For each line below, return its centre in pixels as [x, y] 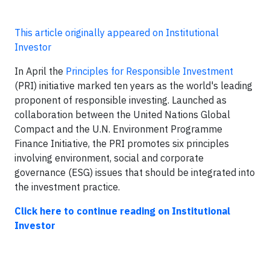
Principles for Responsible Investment [149, 71]
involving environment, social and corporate [109, 158]
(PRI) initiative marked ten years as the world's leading [133, 86]
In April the [40, 71]
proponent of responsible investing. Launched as [121, 100]
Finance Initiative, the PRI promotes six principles [122, 143]
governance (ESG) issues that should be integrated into [135, 172]
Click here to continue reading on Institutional [122, 211]
